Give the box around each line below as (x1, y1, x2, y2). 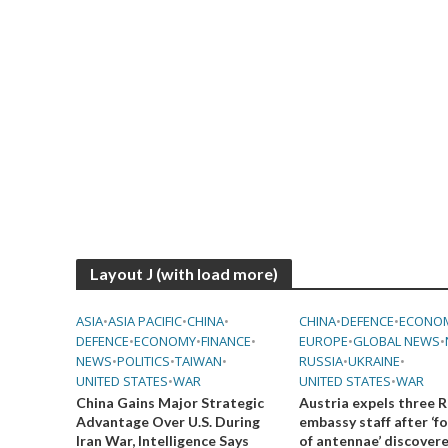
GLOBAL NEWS (352, 331, 440, 350)
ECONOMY (133, 331, 196, 350)
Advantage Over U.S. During (75, 412, 260, 430)
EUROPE (298, 331, 348, 350)
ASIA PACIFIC (107, 311, 182, 330)
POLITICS (116, 351, 170, 370)
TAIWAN (174, 351, 222, 370)
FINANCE (200, 331, 251, 350)
